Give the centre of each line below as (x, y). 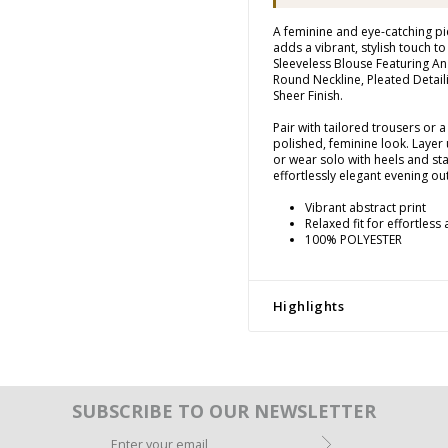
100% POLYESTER (353, 239)
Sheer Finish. (308, 95)
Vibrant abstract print (365, 207)
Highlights (308, 305)
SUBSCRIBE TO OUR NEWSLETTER (224, 410)
